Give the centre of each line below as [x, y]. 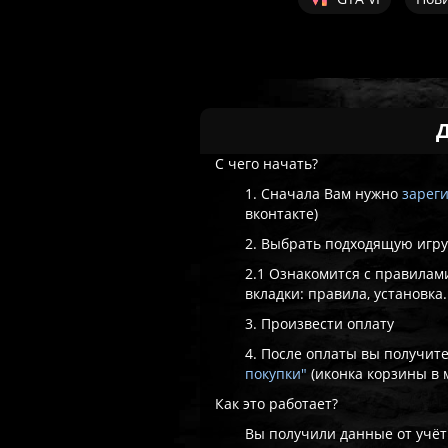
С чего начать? [267, 163]
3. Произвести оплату [320, 323]
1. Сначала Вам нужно [324, 193]
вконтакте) [282, 213]
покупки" [276, 373]
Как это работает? [277, 403]
